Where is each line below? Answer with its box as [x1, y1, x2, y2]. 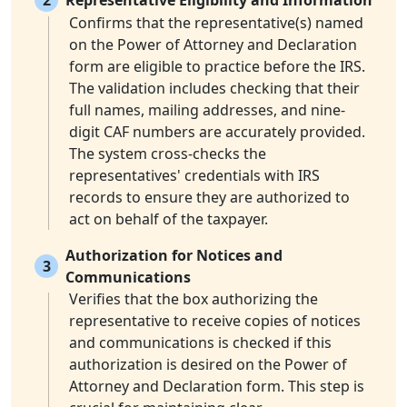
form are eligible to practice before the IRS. [69, 56, 365, 77]
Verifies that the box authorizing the [69, 289, 318, 310]
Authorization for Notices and [65, 245, 283, 266]
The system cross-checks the [69, 144, 266, 164]
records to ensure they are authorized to [69, 187, 350, 208]
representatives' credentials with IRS [69, 165, 320, 186]
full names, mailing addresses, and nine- [69, 100, 345, 121]
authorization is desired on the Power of [69, 354, 347, 375]
